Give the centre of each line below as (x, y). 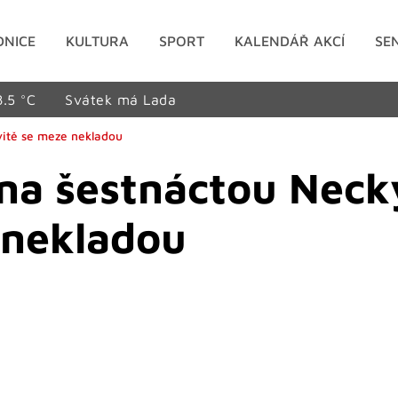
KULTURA (98, 40)
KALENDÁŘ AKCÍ (290, 40)
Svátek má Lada (121, 99)
